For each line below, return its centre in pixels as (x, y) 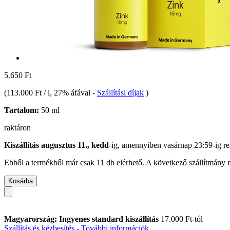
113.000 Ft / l (28, 92)
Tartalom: (22, 110)
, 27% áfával (71, 92)
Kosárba (21, 181)
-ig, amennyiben (136, 145)
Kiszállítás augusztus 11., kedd (56, 145)
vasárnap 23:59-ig (192, 145)
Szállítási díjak (120, 92)
